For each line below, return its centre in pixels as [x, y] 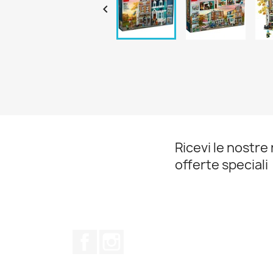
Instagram [148, 236]
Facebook [119, 236]
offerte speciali [222, 165]
